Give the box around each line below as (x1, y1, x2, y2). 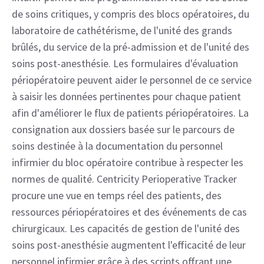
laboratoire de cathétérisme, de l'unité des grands (12, 24, 232, 37)
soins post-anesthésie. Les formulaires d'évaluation (12, 57, 238, 70)
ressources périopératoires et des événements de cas (12, 205, 247, 219)
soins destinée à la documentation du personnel (12, 139, 223, 153)
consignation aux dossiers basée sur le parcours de (12, 123, 235, 136)
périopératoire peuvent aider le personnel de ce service (12, 73, 252, 87)
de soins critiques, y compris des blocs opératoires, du (12, 7, 249, 21)
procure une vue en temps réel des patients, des (12, 189, 222, 202)
